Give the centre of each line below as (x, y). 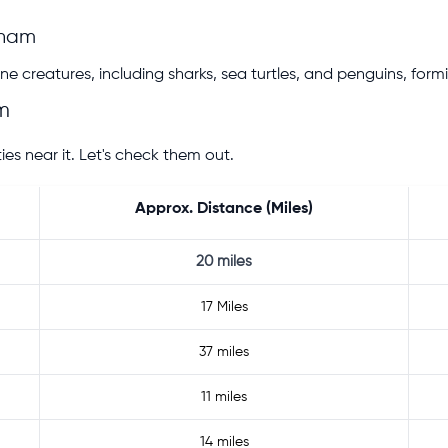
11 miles (224, 397)
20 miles (224, 261)
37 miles (224, 352)
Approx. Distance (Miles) (224, 209)
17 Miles (224, 307)
